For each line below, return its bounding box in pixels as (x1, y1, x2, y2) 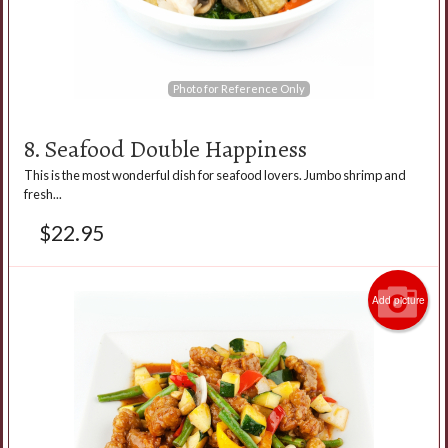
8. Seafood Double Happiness (24, 129, 307, 168)
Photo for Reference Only (172, 81, 305, 95)
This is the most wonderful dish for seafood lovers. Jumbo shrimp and (24, 166, 406, 183)
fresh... (24, 185, 62, 202)
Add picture (371, 292, 425, 307)
